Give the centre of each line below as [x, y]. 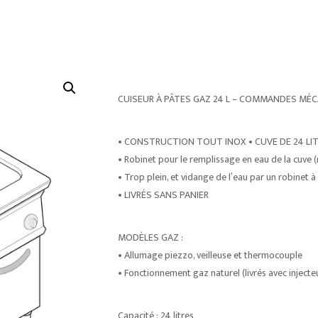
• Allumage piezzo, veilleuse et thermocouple [210, 255]
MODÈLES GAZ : [150, 237]
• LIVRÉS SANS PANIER [163, 195]
